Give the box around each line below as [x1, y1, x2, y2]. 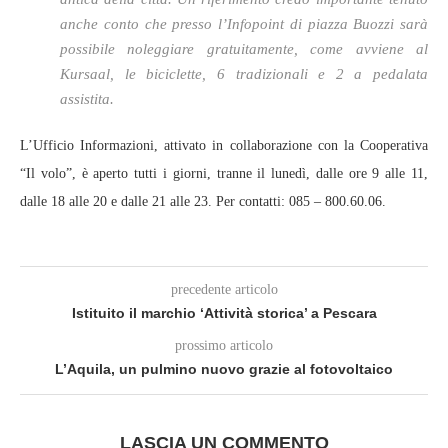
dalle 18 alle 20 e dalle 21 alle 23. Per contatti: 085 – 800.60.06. [20, 194, 386, 209]
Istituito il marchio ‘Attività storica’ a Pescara [71, 305, 377, 321]
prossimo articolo [175, 338, 273, 353]
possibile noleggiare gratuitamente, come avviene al [60, 41, 428, 57]
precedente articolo [170, 282, 278, 297]
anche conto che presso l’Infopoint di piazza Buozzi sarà [60, 16, 428, 32]
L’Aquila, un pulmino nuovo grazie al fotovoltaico [55, 361, 393, 377]
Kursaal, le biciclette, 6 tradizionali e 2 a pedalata [60, 66, 428, 82]
